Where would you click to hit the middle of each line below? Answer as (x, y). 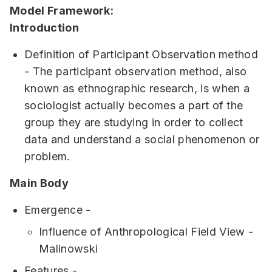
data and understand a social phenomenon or (142, 140)
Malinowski (69, 249)
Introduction (44, 28)
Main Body (39, 183)
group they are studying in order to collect (134, 123)
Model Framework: (62, 11)
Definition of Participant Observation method (141, 55)
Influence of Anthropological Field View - (146, 232)
